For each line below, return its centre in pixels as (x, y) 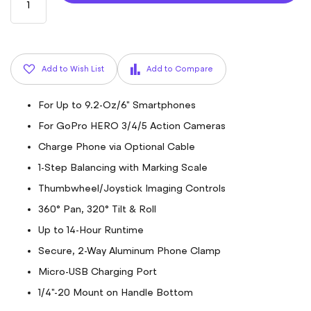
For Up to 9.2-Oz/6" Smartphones (117, 105)
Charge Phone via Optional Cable (117, 147)
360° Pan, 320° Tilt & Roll (97, 209)
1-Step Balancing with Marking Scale (123, 168)
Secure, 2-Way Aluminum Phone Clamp (129, 251)
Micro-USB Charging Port (98, 272)
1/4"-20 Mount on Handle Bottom (116, 293)
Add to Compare (180, 69)
